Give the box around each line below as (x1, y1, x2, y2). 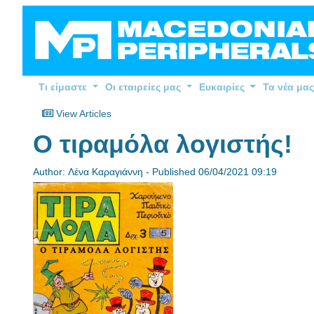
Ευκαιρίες (198, 81, 247, 93)
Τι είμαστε (38, 81, 90, 93)
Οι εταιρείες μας (104, 81, 184, 93)
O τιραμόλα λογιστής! (33, 129, 292, 158)
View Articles (53, 107, 111, 119)
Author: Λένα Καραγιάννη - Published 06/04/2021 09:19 (33, 165, 277, 177)
